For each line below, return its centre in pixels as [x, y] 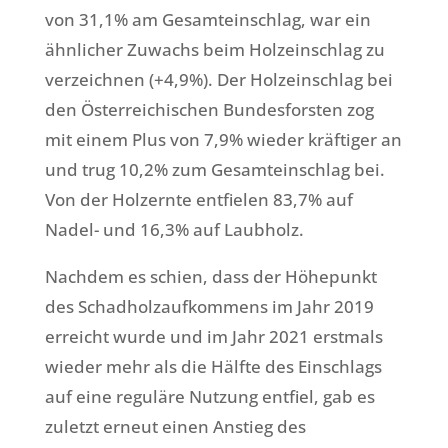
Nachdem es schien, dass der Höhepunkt [210, 277]
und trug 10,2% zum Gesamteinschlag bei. [214, 170]
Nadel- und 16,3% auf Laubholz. [174, 230]
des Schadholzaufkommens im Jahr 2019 [209, 307]
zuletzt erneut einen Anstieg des [175, 427]
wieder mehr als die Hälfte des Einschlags [213, 367]
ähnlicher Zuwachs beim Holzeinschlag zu [214, 50]
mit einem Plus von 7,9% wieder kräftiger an [223, 140]
